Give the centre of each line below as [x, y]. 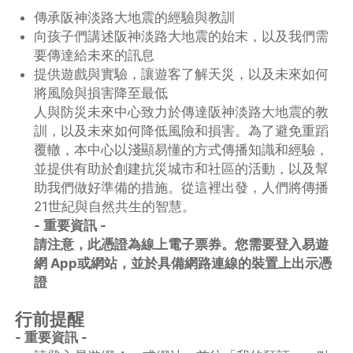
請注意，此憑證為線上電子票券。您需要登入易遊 [182, 244]
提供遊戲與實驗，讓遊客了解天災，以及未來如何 [182, 74]
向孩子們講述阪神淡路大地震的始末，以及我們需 [182, 36]
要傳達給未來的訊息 [95, 55]
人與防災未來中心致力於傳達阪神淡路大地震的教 [182, 111]
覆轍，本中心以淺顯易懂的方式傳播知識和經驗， [182, 149]
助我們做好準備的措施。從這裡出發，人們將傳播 [182, 187]
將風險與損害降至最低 [101, 93]
